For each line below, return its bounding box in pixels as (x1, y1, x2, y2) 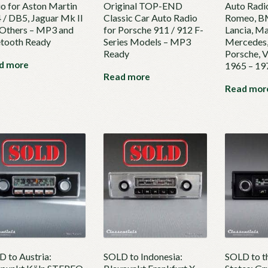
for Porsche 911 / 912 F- (103, 24, 203, 36)
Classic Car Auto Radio (103, 12, 197, 24)
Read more (103, 71, 150, 83)
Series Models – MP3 (103, 36, 191, 48)
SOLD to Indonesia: (103, 251, 182, 263)
